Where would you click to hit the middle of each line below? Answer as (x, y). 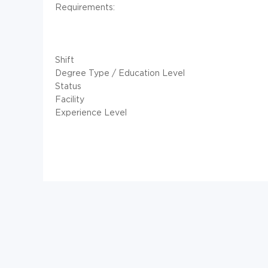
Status (68, 86)
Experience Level (91, 112)
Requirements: (85, 7)
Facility (70, 99)
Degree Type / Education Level (120, 72)
